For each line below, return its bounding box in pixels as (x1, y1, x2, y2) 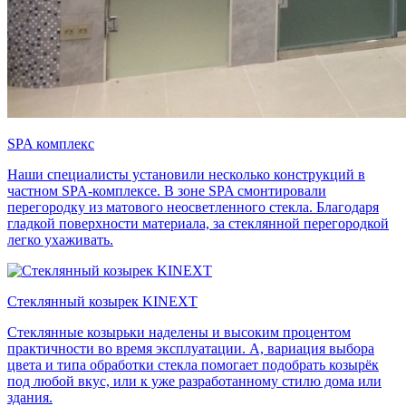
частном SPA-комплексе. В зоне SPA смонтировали (7, 182, 326, 198)
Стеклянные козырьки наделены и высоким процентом (7, 324, 351, 340)
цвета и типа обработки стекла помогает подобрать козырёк (7, 356, 379, 372)
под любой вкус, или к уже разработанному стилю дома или (7, 372, 382, 389)
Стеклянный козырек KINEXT (7, 293, 198, 309)
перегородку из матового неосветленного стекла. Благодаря (7, 198, 379, 215)
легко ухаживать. (7, 231, 113, 247)
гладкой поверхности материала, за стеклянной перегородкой (7, 215, 389, 231)
